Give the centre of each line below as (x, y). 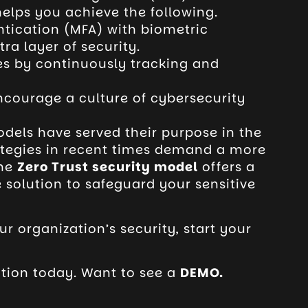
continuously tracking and (127, 64)
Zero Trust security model (107, 167)
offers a (226, 167)
